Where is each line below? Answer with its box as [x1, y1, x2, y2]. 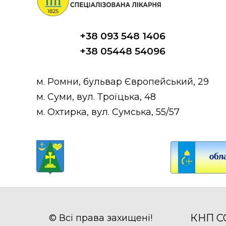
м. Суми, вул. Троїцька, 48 [36, 91, 156, 102]
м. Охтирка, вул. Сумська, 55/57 [36, 106, 180, 118]
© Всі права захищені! [48, 212, 152, 223]
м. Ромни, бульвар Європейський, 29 [36, 76, 209, 87]
